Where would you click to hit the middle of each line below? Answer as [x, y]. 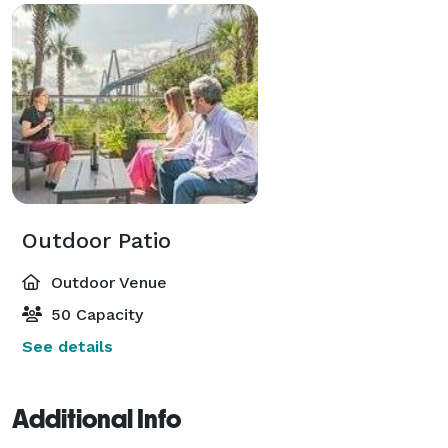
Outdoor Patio [96, 240]
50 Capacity [94, 314]
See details [67, 346]
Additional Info [96, 418]
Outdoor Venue [106, 282]
